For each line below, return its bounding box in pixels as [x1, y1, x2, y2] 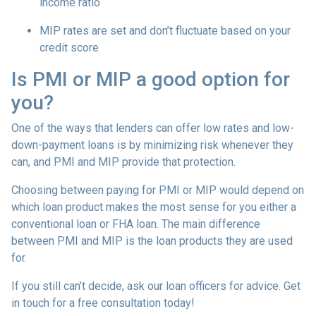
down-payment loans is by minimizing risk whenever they [11, 138, 293, 152]
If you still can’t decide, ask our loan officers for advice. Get [11, 279, 300, 293]
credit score [39, 40, 99, 54]
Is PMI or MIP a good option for [11, 67, 290, 91]
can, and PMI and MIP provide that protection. [11, 154, 236, 169]
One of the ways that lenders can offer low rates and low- [11, 121, 294, 135]
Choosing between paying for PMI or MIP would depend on [11, 183, 304, 197]
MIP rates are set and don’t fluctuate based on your [39, 23, 291, 37]
